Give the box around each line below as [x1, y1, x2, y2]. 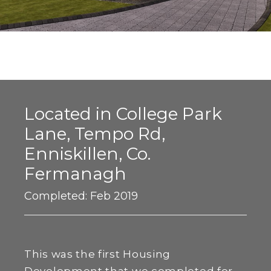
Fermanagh [24, 163, 126, 184]
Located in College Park [24, 103, 222, 124]
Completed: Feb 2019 [24, 189, 138, 203]
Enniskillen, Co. [24, 143, 151, 164]
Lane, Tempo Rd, [24, 123, 165, 144]
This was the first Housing [24, 248, 171, 260]
